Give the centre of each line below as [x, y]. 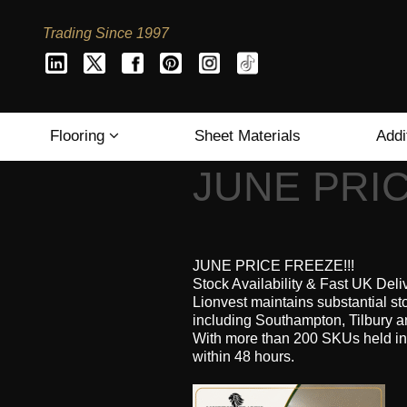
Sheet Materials [247, 135]
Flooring [79, 135]
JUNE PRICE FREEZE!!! [273, 265]
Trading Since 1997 [105, 34]
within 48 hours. [243, 356]
